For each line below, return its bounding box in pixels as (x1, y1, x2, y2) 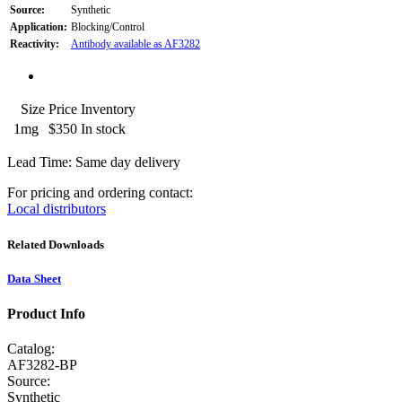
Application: (10, 21, 67, 34)
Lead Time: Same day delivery (7, 154, 180, 170)
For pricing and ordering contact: (7, 185, 193, 201)
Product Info (7, 305, 85, 321)
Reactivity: (10, 38, 59, 51)
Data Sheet (7, 271, 61, 285)
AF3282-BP (7, 357, 77, 373)
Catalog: (7, 341, 55, 357)
